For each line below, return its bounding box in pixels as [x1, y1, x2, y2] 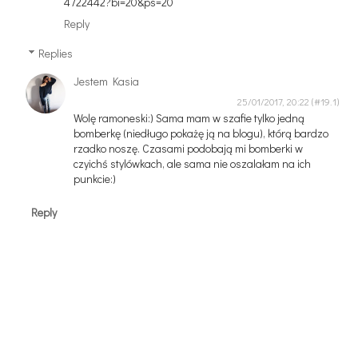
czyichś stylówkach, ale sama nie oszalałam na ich [74, 156, 312, 172]
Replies [38, 46, 73, 62]
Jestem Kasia [74, 74, 140, 89]
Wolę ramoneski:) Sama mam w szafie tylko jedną [74, 110, 305, 126]
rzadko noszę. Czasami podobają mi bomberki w [74, 141, 304, 157]
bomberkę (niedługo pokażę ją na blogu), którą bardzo [74, 125, 329, 141]
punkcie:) [74, 171, 117, 187]
